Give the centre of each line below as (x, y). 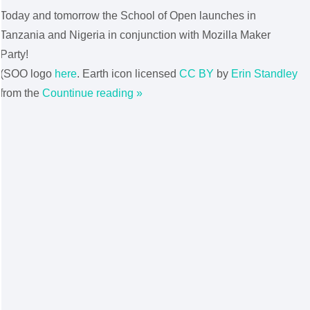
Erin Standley (264, 74)
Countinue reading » (92, 93)
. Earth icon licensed (128, 74)
